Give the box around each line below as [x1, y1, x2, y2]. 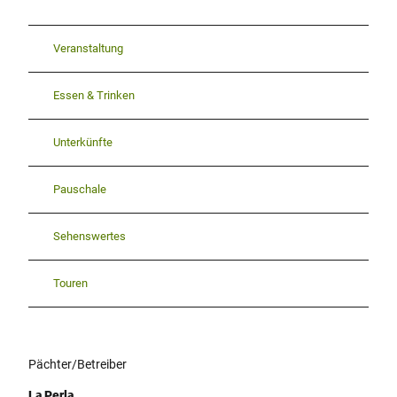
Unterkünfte [53, 136, 113, 150]
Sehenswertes [53, 230, 126, 244]
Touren [53, 276, 88, 291]
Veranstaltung [53, 42, 123, 56]
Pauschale [53, 183, 106, 197]
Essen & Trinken [53, 89, 135, 103]
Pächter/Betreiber [28, 356, 127, 371]
